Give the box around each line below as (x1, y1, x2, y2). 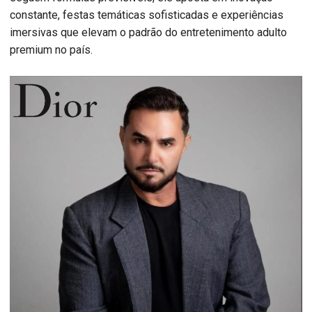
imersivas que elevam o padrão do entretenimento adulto (10, 26, 287, 40)
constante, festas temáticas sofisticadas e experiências (10, 8, 283, 22)
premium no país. (10, 43, 93, 57)
